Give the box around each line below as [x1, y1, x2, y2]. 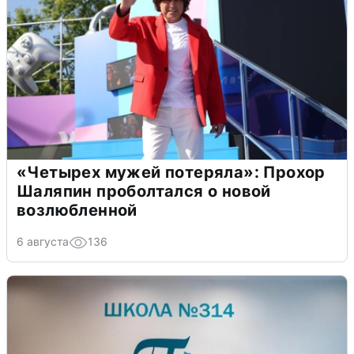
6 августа [17, 235, 69, 249]
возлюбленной [17, 201, 137, 220]
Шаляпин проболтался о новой [17, 182, 271, 201]
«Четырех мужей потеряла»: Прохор [17, 163, 326, 183]
